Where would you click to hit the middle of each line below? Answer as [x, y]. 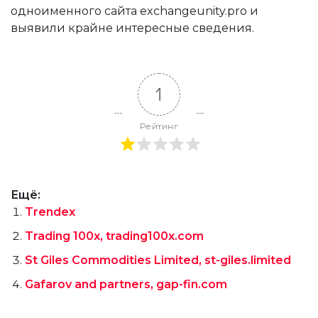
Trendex [50, 212]
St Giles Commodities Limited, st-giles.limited [158, 260]
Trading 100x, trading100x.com [114, 236]
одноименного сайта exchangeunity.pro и [135, 11]
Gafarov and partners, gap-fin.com [126, 284]
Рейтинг [159, 126]
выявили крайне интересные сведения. [132, 28]
